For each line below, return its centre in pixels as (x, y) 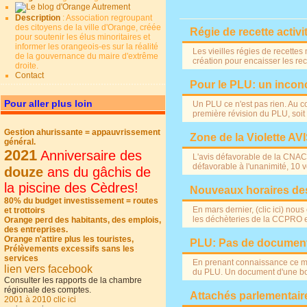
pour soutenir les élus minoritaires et (83, 37)
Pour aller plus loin (49, 103)
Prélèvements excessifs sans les (70, 249)
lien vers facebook (49, 269)
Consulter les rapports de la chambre (73, 280)
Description (39, 18)
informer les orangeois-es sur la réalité (87, 47)
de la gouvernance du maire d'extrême (87, 56)
